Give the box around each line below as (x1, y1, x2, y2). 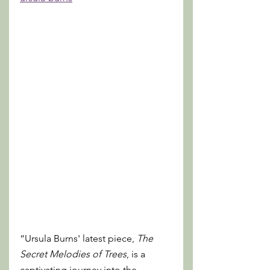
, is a (127, 248, 148, 260)
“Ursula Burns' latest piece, (20, 233, 137, 245)
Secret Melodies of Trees (20, 248, 127, 260)
